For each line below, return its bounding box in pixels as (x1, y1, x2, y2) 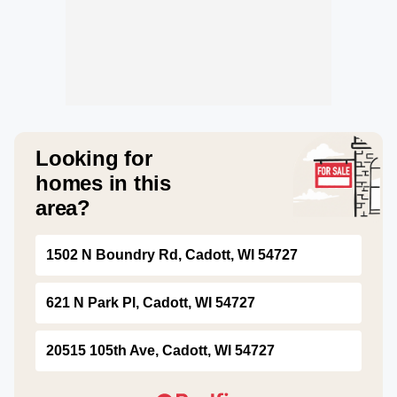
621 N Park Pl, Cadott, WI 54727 (46, 295, 255, 310)
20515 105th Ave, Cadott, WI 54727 (46, 343, 275, 358)
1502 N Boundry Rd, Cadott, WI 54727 (46, 247, 298, 262)
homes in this (35, 171, 171, 195)
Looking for (35, 146, 152, 170)
